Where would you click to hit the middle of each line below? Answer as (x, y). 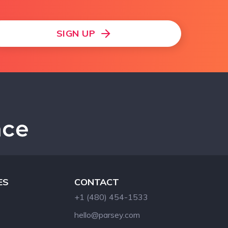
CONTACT (97, 182)
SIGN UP (76, 33)
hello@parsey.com (107, 215)
